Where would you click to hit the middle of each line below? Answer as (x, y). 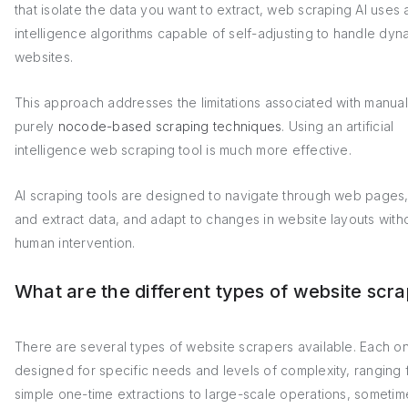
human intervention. (75, 243)
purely (36, 126)
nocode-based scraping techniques (170, 126)
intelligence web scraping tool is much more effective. (185, 150)
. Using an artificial (338, 126)
